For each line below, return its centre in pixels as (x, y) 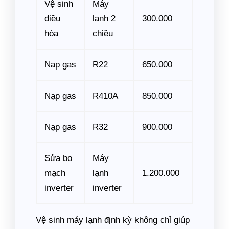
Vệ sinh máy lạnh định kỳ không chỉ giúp (113, 220)
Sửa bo (58, 158)
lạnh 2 (104, 19)
